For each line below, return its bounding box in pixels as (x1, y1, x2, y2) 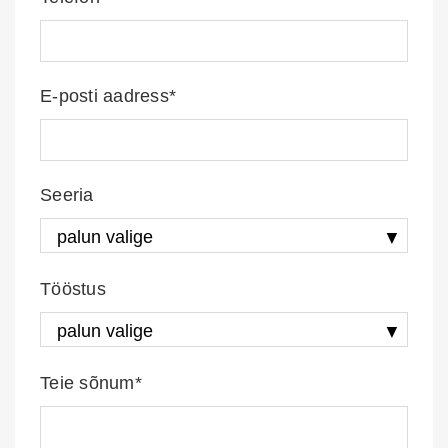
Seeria (40, 185, 94, 205)
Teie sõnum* (40, 373, 142, 393)
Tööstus (40, 279, 106, 299)
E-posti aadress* (40, 86, 177, 106)
